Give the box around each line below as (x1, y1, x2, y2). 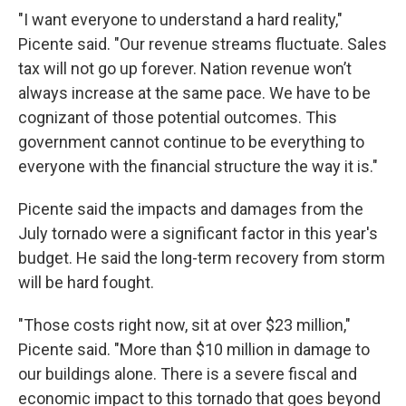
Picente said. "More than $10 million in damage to (18, 340, 370, 360)
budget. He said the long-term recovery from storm (18, 248, 385, 268)
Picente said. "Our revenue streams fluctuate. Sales (18, 34, 387, 54)
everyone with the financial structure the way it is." (18, 157, 378, 177)
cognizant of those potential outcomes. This (18, 108, 337, 128)
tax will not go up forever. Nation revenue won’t (18, 59, 352, 79)
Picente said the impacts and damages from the (18, 199, 363, 219)
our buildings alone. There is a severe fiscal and (18, 364, 357, 384)
